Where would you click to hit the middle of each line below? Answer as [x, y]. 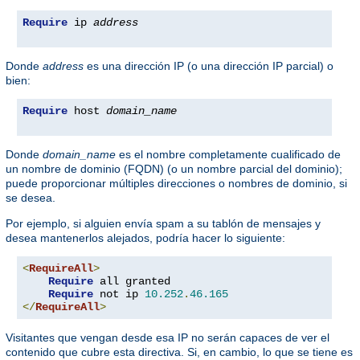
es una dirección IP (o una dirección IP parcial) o [209, 66]
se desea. [31, 198]
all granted [132, 282]
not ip [119, 295]
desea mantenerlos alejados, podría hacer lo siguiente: [145, 238]
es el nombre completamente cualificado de [228, 155]
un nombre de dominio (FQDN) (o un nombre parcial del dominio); [174, 169]
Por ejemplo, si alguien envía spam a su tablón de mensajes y [163, 224]
